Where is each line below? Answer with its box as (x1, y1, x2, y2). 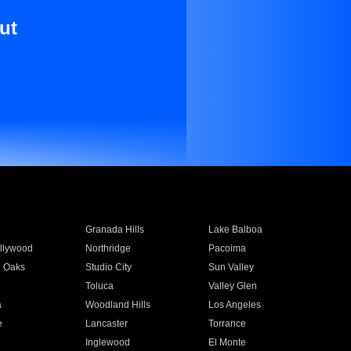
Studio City (85, 262, 132, 273)
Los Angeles (208, 299, 262, 310)
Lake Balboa (208, 224, 263, 235)
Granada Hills (85, 224, 144, 235)
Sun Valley (208, 262, 255, 273)
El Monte (208, 337, 247, 348)
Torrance (208, 318, 247, 329)
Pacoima (208, 243, 247, 254)
